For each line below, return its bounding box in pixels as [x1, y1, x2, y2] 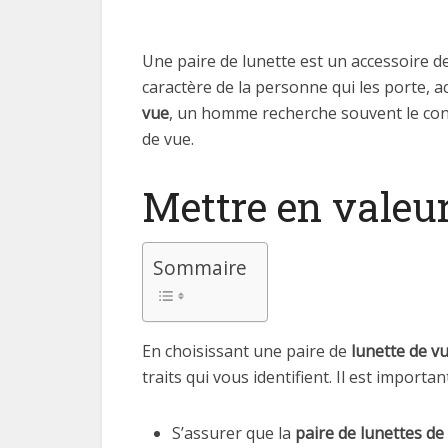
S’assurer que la [172, 422, 295, 444]
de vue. [142, 128, 194, 150]
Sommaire [153, 254, 247, 282]
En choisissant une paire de [142, 340, 351, 362]
